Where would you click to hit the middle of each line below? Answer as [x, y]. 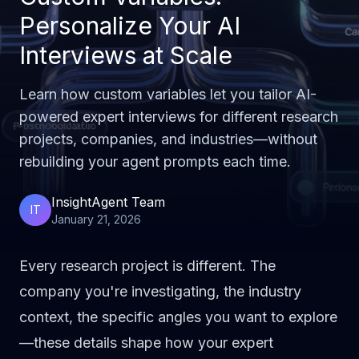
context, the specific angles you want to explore [178, 317]
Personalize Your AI [130, 26]
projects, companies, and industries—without [168, 139]
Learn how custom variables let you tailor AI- [168, 94]
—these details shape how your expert [146, 343]
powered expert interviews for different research [179, 117]
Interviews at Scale [126, 55]
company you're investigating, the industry [160, 291]
